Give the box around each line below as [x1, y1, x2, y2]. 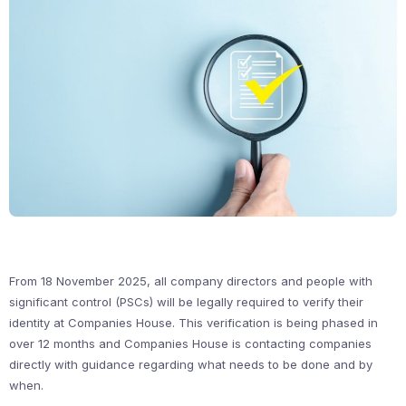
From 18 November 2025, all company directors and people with [9, 274, 372, 289]
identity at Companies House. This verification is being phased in [9, 315, 378, 331]
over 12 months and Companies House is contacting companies [9, 336, 372, 352]
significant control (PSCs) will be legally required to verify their [9, 295, 363, 310]
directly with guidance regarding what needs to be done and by [9, 357, 372, 372]
